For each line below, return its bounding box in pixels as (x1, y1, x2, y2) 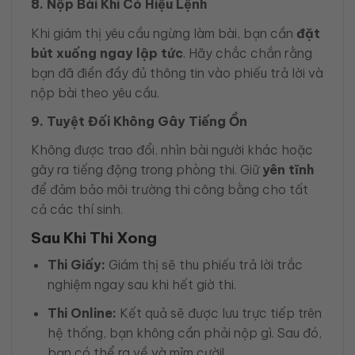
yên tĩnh (262, 161, 314, 177)
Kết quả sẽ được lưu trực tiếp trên (116, 304, 322, 321)
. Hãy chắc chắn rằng (183, 44, 312, 61)
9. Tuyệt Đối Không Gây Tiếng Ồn (31, 113, 247, 129)
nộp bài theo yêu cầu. (31, 84, 159, 101)
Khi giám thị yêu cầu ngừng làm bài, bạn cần (31, 25, 296, 41)
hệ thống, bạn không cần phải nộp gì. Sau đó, (47, 324, 322, 341)
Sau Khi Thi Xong (31, 228, 157, 248)
